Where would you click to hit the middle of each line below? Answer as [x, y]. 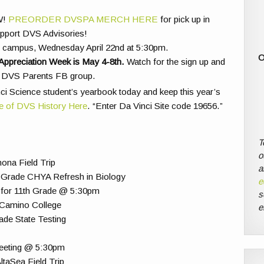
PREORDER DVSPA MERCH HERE [83, 19]
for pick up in [184, 19]
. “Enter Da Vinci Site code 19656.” [155, 106]
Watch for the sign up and [174, 62]
